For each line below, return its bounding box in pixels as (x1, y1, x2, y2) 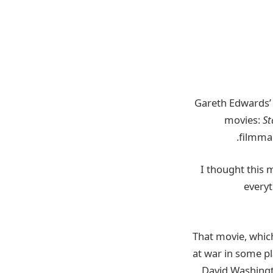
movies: (224, 112, 263, 127)
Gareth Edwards (194, 95, 269, 110)
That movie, (193, 229, 249, 243)
